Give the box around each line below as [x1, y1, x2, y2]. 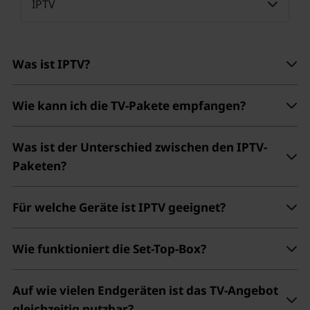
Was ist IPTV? [12, 56, 90, 73]
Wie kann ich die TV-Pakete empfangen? [12, 98, 246, 114]
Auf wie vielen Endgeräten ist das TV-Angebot [12, 282, 278, 299]
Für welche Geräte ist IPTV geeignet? [12, 199, 226, 216]
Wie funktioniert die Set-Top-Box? [12, 241, 206, 257]
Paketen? [12, 158, 66, 174]
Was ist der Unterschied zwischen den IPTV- [12, 139, 267, 156]
